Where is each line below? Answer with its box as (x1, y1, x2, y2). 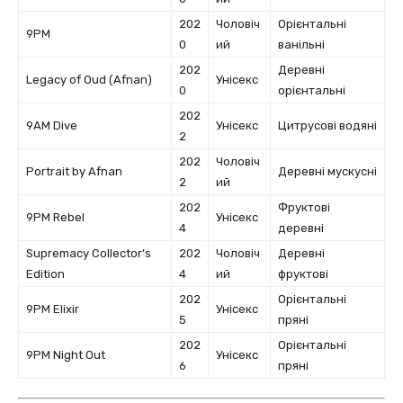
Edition (26, 267, 65, 282)
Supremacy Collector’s (26, 246, 151, 261)
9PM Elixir (26, 302, 79, 317)
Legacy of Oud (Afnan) (26, 73, 152, 87)
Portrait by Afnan (26, 165, 122, 179)
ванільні (278, 38, 325, 52)
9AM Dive (26, 119, 77, 133)
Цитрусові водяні (278, 119, 377, 133)
